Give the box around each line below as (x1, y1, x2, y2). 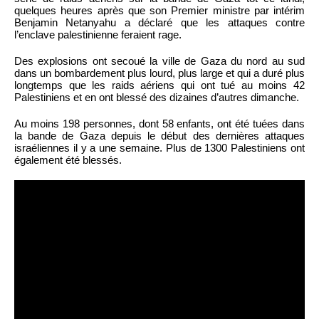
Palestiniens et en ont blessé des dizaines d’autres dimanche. (14, 90, 299, 103)
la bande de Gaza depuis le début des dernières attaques (14, 129, 305, 142)
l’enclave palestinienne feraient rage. (14, 28, 182, 41)
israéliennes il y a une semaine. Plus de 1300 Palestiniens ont (14, 141, 305, 154)
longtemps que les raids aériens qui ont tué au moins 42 (14, 78, 305, 91)
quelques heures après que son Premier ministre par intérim (14, 4, 305, 16)
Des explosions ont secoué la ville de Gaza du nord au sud (14, 54, 305, 67)
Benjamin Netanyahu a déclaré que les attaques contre (14, 16, 305, 28)
